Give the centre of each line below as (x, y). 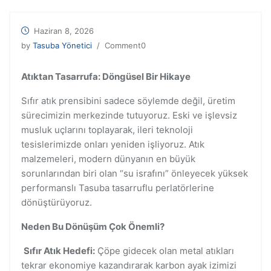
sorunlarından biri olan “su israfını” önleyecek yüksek (135, 173)
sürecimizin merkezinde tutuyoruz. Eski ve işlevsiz (129, 115)
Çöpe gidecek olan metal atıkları (165, 251)
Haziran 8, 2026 (64, 31)
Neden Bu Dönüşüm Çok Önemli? (93, 227)
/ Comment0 (119, 45)
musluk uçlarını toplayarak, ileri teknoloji (107, 130)
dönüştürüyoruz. (57, 202)
